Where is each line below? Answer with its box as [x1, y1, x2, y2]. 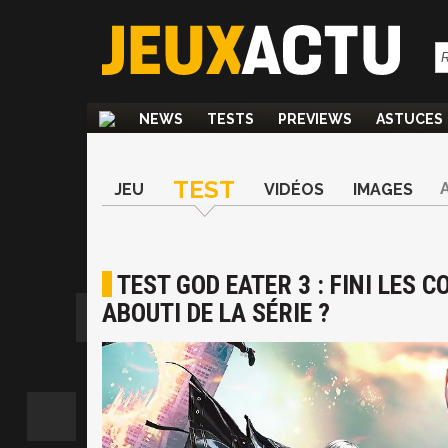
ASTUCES [376, 111, 443, 127]
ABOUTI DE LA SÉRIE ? [102, 298, 330, 328]
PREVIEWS [278, 111, 352, 127]
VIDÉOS [264, 180, 324, 199]
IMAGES [353, 180, 413, 199]
